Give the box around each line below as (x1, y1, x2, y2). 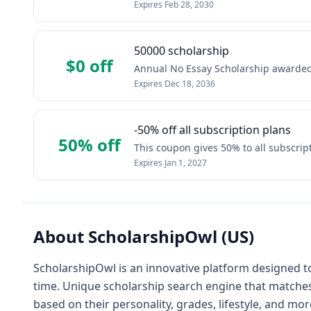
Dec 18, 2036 (165, 78, 215, 90)
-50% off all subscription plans (134, 122, 291, 137)
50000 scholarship (134, 43, 229, 58)
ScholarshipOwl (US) (88, 225, 254, 248)
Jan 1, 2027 (165, 157, 207, 169)
